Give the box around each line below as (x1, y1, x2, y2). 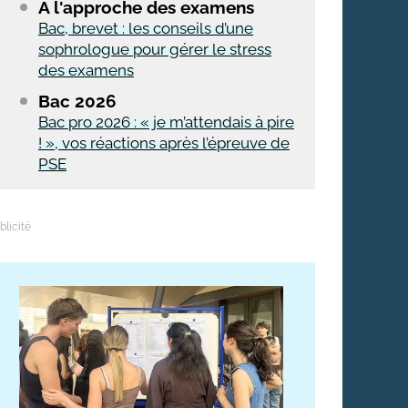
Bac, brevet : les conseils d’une (38, 19, 253, 37)
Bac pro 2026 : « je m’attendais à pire (38, 113, 294, 131)
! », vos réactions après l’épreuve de (38, 134, 290, 152)
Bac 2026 (38, 91, 117, 111)
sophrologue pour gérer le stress (38, 40, 271, 58)
